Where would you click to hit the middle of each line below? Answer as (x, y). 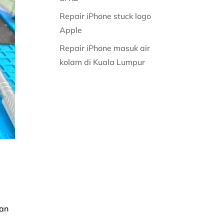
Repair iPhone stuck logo (105, 16)
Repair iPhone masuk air (105, 48)
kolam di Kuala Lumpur (103, 62)
